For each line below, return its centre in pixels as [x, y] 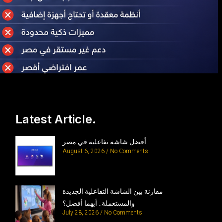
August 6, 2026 [84, 151]
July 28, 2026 [82, 212]
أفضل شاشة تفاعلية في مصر [105, 142]
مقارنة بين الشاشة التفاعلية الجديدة [113, 191]
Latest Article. [56, 119]
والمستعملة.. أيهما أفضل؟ [99, 203]
